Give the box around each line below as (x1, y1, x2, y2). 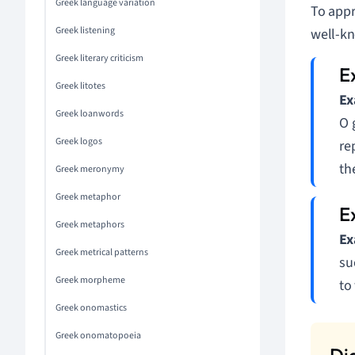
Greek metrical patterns (55, 246, 148, 259)
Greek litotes (55, 79, 105, 93)
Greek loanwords (55, 107, 124, 120)
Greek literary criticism (55, 52, 143, 65)
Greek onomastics (55, 301, 127, 315)
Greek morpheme (55, 273, 125, 287)
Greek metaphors (55, 218, 124, 231)
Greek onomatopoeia (55, 329, 141, 342)
